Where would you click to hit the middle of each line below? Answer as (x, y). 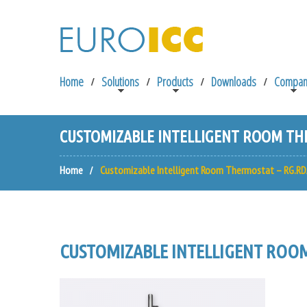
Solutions (120, 82)
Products (175, 82)
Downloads (234, 82)
